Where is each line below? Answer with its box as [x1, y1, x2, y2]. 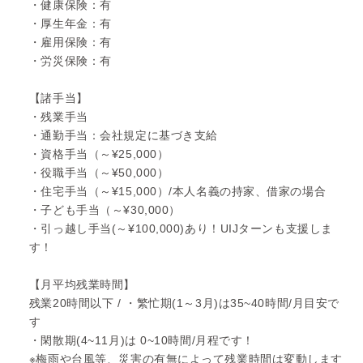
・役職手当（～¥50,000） [28, 165, 169, 179]
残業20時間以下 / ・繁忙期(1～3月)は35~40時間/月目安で [28, 296, 340, 310]
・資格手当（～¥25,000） [28, 147, 169, 160]
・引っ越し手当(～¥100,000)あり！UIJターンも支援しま [28, 221, 333, 235]
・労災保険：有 [28, 53, 112, 67]
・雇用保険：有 [28, 35, 112, 49]
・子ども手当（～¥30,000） [28, 203, 181, 216]
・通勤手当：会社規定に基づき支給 [28, 128, 218, 142]
